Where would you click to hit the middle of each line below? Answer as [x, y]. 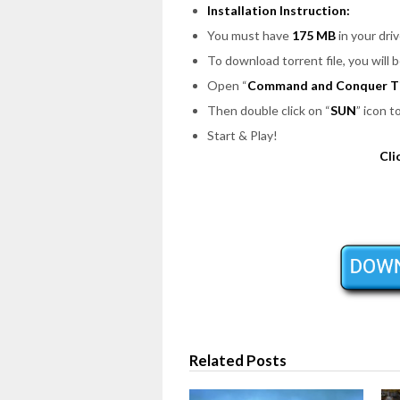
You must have [250, 35]
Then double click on [266, 110]
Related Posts [238, 361]
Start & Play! [242, 135]
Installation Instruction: [279, 10]
